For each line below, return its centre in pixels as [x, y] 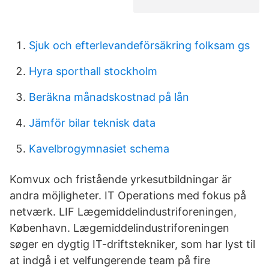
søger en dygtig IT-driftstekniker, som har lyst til [132, 244]
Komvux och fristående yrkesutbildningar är [121, 179]
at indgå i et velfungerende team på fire [110, 260]
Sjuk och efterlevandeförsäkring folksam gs [139, 45]
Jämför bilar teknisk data [92, 123]
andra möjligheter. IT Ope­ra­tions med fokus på [128, 195]
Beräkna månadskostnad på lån [109, 97]
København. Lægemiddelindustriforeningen [119, 228]
